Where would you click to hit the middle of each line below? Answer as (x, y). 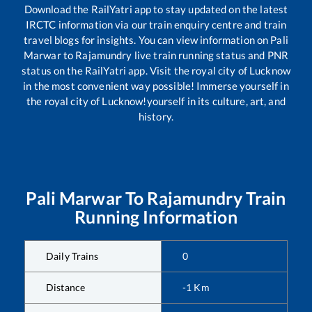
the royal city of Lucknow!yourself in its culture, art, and (156, 101)
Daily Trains (72, 256)
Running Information (156, 216)
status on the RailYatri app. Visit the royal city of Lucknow (156, 70)
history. (156, 116)
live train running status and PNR (210, 55)
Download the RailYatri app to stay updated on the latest (156, 9)
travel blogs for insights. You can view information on (147, 39)
